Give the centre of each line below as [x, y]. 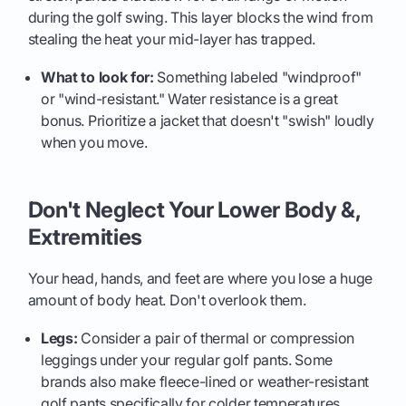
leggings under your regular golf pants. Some [187, 359]
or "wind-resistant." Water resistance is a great [189, 98]
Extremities [85, 237]
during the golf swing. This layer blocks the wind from [200, 17]
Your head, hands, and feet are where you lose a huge [200, 278]
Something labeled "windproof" [258, 77]
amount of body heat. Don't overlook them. [167, 300]
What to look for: [97, 77]
